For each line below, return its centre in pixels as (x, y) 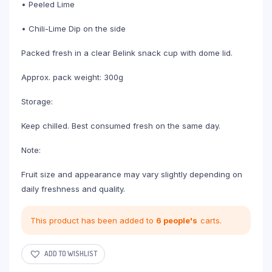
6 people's (177, 220)
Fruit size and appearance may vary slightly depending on (132, 174)
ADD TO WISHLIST (71, 254)
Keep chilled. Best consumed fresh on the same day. (121, 125)
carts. (211, 220)
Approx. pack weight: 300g (72, 77)
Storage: (37, 101)
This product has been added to (93, 220)
